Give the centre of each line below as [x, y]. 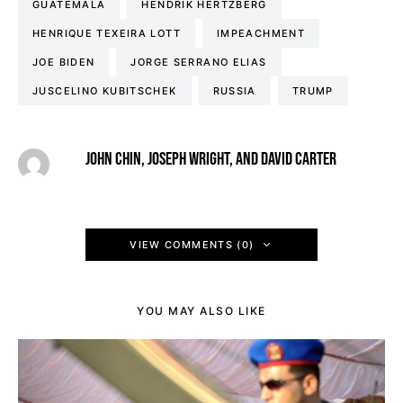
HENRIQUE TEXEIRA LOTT [107, 34]
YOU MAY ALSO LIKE [201, 311]
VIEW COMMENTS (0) [192, 245]
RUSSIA [234, 91]
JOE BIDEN [64, 63]
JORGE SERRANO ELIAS [199, 63]
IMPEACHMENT [260, 34]
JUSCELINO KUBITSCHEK [105, 91]
